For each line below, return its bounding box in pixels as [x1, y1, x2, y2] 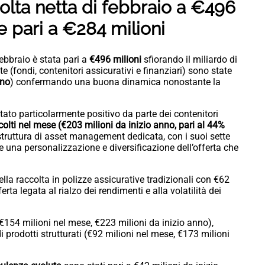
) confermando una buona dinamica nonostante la [10, 76, 221, 88]
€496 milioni [89, 54, 144, 66]
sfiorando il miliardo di [144, 54, 237, 66]
